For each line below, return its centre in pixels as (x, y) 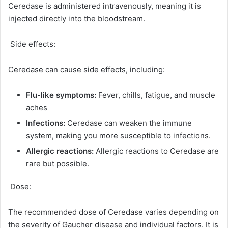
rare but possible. (58, 164)
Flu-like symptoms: (61, 95)
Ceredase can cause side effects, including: (87, 70)
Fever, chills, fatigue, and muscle (156, 95)
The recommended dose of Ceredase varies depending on (113, 212)
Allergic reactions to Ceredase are (156, 151)
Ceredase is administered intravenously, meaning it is (105, 6)
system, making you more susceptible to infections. (118, 136)
